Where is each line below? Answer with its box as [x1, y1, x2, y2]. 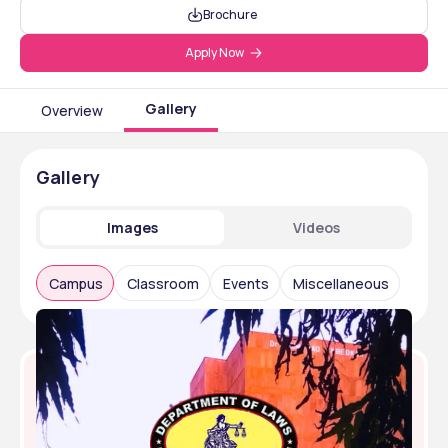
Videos [292, 218, 340, 237]
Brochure [203, 6, 257, 23]
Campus [49, 273, 103, 293]
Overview [41, 100, 103, 120]
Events [223, 273, 269, 293]
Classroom [127, 273, 199, 293]
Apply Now [184, 44, 244, 61]
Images [106, 218, 158, 237]
